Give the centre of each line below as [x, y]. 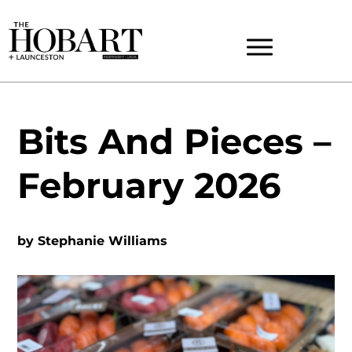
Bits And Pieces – [174, 141]
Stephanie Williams [103, 241]
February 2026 [150, 185]
